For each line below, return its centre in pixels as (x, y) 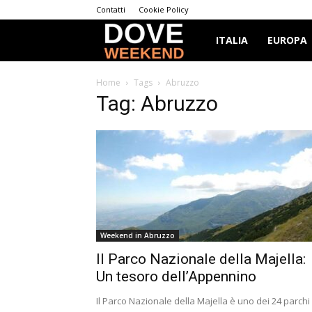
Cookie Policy (164, 9)
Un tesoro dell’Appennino (176, 276)
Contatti (111, 9)
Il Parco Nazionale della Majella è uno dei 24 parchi (203, 301)
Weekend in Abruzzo (138, 235)
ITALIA (232, 40)
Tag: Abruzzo (157, 103)
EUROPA (287, 40)
